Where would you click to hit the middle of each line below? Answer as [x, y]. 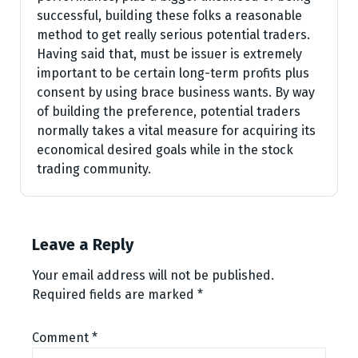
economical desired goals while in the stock [165, 150]
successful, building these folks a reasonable [169, 16]
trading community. [94, 169]
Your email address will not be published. [153, 275]
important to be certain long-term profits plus [173, 73]
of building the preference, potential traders [169, 111]
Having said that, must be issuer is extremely [169, 54]
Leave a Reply [83, 245]
